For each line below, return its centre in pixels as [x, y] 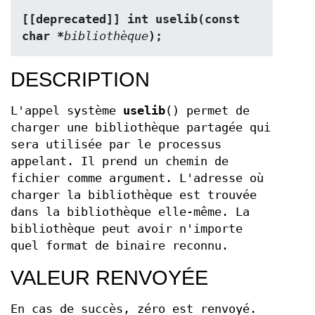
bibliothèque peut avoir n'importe [127, 229]
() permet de [207, 111]
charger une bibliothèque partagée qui [141, 128]
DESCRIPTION [80, 79]
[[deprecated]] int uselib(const [131, 19]
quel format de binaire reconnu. [120, 246]
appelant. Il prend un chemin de [120, 161]
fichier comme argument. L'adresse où [137, 178]
